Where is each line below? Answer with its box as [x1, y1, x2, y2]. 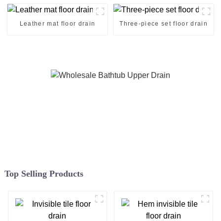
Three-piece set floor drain [119, 20, 208, 27]
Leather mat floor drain [19, 20, 96, 27]
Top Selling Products [4, 169, 83, 179]
